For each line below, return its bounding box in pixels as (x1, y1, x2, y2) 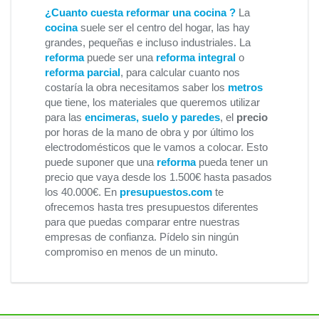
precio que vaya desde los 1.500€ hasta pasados (45, 171, 272, 183)
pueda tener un (196, 156, 268, 168)
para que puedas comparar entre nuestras (45, 216, 240, 228)
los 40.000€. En (45, 186, 120, 198)
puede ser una (84, 51, 156, 63)
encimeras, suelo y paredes (85, 111, 220, 123)
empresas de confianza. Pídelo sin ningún (45, 231, 239, 243)
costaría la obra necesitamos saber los (45, 81, 228, 93)
